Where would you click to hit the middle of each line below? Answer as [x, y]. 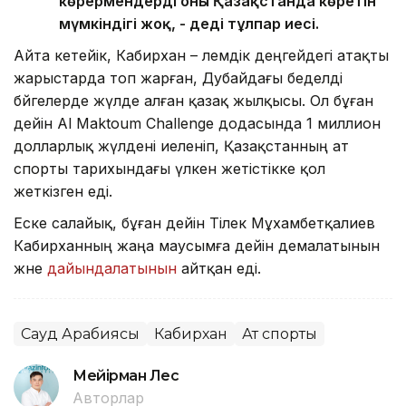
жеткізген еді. [63, 191]
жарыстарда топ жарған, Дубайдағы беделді [178, 77]
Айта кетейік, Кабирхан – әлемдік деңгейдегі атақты [201, 55]
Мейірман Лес [126, 375]
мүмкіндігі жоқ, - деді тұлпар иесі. [189, 23]
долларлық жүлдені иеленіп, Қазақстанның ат [181, 145]
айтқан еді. [221, 268]
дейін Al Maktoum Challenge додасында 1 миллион [197, 123]
